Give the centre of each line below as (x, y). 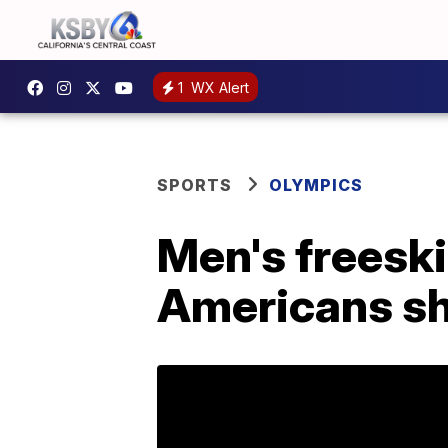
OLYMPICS (316, 185)
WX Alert (218, 87)
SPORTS (194, 185)
